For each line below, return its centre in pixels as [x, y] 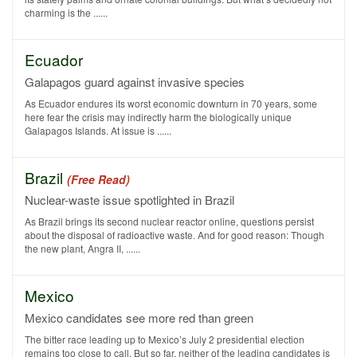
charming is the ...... [66, 12]
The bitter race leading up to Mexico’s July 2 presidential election [165, 339]
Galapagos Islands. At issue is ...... [98, 130]
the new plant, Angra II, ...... [82, 248]
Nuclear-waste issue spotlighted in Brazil [129, 200]
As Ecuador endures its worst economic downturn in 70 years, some [171, 103]
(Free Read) [98, 179]
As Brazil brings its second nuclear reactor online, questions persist [169, 221]
